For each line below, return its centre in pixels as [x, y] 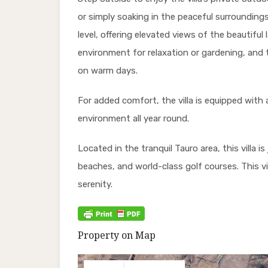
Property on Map [117, 235]
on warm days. [108, 71]
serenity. [95, 185]
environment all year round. [133, 119]
